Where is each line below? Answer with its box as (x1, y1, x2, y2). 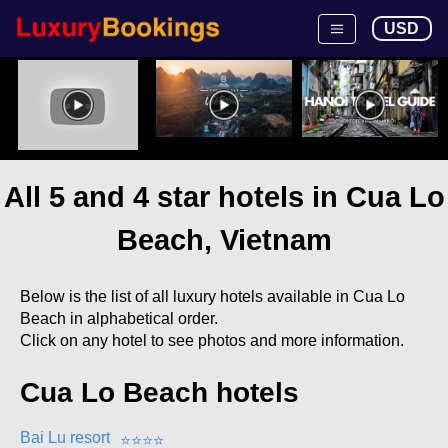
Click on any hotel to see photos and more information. (20, 332, 404, 349)
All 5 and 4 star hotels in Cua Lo (3, 181, 445, 213)
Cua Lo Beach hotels (20, 377, 299, 408)
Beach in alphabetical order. (20, 310, 218, 327)
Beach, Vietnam (116, 224, 332, 256)
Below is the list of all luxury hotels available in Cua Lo (20, 288, 405, 305)
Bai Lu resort (20, 429, 110, 446)
